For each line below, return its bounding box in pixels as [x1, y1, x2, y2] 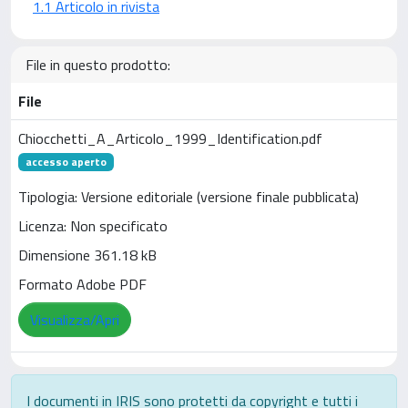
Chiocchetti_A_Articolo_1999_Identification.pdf [18, 127, 322, 149]
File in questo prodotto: [25, 54, 170, 76]
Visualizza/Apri [30, 309, 119, 331]
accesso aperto [25, 153, 107, 170]
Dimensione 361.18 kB [18, 244, 157, 267]
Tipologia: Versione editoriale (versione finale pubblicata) [18, 186, 359, 209]
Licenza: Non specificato [18, 215, 168, 238]
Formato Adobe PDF [18, 273, 147, 296]
